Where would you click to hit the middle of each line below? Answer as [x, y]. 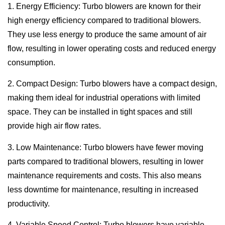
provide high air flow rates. [54, 126]
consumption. [31, 63]
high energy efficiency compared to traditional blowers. [104, 21]
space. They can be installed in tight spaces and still [100, 112]
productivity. [29, 203]
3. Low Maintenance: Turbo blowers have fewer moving [105, 147]
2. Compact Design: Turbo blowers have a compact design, [112, 84]
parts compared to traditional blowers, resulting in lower [105, 161]
